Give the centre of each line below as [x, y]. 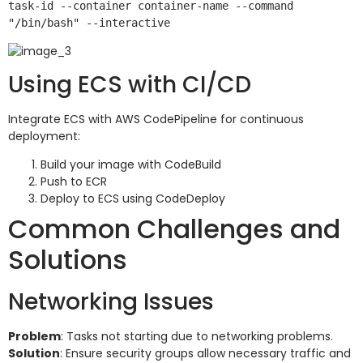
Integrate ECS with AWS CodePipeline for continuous [156, 119]
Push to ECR [74, 182]
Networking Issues [111, 302]
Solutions [68, 260]
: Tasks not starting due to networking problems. [197, 337]
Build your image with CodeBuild [131, 165]
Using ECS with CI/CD [130, 84]
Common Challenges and [174, 229]
